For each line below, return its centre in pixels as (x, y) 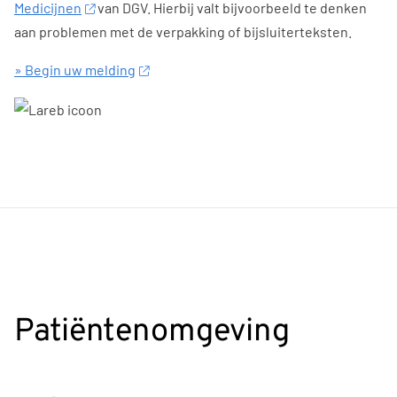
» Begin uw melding (75, 70)
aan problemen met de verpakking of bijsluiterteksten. (183, 31)
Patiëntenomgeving (152, 333)
